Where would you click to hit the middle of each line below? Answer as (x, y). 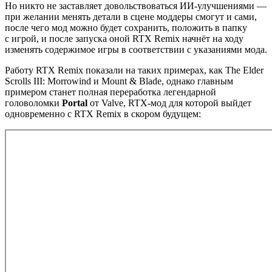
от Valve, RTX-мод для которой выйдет (169, 103)
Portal (75, 103)
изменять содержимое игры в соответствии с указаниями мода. (136, 49)
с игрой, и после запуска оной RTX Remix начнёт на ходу (124, 38)
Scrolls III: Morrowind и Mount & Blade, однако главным (119, 81)
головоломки (33, 103)
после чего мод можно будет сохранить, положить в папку (126, 27)
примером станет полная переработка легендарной (110, 92)
